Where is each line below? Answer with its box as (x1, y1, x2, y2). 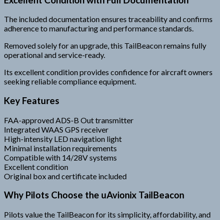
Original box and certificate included (4, 171, 127, 181)
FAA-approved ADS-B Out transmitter (4, 115, 134, 125)
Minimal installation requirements (4, 143, 117, 153)
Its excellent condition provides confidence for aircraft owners (4, 67, 213, 77)
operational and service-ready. (4, 50, 105, 60)
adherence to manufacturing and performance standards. (4, 24, 193, 33)
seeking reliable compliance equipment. (4, 77, 136, 86)
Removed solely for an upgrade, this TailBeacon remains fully (4, 41, 206, 51)
